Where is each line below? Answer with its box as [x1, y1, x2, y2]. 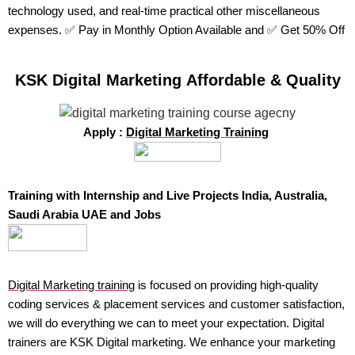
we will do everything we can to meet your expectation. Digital [8, 316, 324, 330]
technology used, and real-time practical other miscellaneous [8, 4, 320, 18]
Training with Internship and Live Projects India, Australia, [8, 189, 327, 203]
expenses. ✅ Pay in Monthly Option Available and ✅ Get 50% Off [8, 23, 345, 37]
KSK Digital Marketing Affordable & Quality [14, 71, 341, 90]
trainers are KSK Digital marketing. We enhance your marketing [8, 335, 335, 349]
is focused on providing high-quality [135, 278, 319, 292]
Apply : [83, 125, 123, 139]
